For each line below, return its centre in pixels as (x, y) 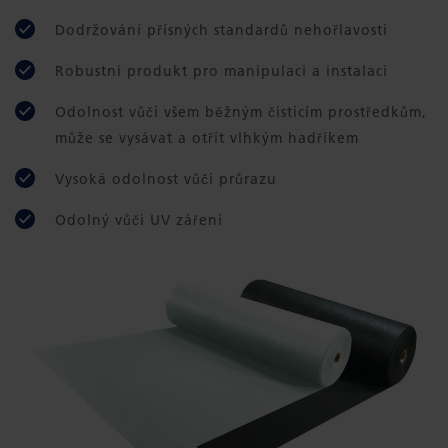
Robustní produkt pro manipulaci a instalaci (221, 71)
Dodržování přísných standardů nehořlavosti (221, 30)
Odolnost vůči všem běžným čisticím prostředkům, (241, 112)
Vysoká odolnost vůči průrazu (166, 179)
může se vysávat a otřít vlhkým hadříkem (207, 138)
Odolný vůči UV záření (139, 220)
